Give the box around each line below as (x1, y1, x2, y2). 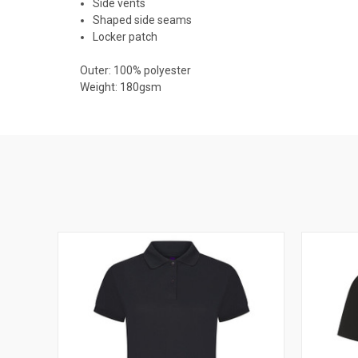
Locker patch (93, 30, 158, 43)
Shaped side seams (93, 13, 193, 26)
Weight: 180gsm (80, 80, 161, 93)
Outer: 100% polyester (80, 63, 191, 77)
